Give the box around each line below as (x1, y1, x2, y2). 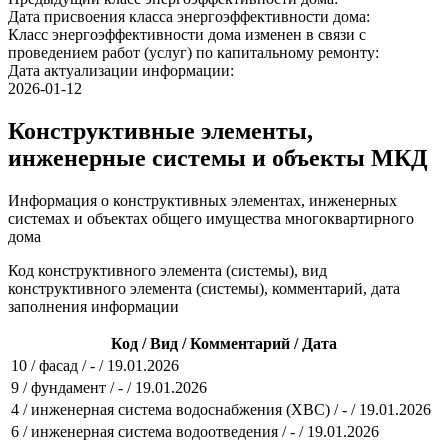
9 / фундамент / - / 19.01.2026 (11, 378, 207, 396)
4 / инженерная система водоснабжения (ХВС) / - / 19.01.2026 (11, 400, 431, 418)
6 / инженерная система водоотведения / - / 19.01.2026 (11, 422, 379, 440)
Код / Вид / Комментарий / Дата (111, 334, 337, 352)
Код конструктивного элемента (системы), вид (8, 261, 327, 279)
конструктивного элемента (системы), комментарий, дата (8, 279, 400, 297)
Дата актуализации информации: (8, 61, 234, 79)
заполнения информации (8, 297, 179, 315)
